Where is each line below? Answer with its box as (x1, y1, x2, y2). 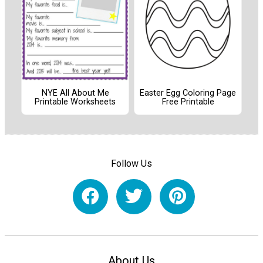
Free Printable (161, 96, 214, 107)
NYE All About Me (41, 87, 109, 98)
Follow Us (111, 158, 152, 170)
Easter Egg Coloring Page (140, 87, 236, 98)
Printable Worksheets (35, 96, 116, 107)
